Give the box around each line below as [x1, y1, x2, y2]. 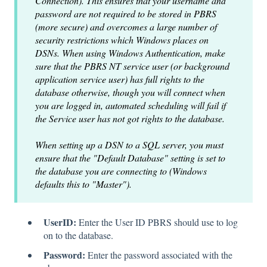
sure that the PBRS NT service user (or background [35, 59, 229, 72]
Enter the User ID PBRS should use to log [76, 216, 238, 229]
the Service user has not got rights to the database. [35, 111, 225, 125]
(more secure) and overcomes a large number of [35, 20, 217, 33]
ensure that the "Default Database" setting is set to [35, 151, 225, 164]
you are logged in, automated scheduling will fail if [35, 98, 226, 111]
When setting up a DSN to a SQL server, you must [35, 138, 223, 151]
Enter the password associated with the [85, 249, 232, 262]
